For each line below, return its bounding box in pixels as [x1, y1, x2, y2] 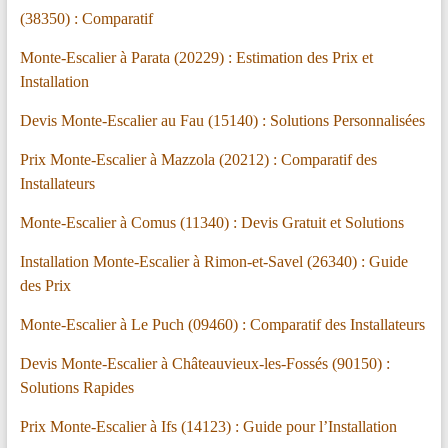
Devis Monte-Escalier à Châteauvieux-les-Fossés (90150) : [19, 355, 390, 373]
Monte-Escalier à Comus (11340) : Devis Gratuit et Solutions [19, 214, 404, 232]
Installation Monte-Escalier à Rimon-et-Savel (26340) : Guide [19, 253, 408, 271]
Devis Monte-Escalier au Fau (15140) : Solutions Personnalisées [19, 112, 425, 130]
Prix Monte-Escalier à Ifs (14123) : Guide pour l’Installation [19, 418, 397, 436]
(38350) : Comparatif [19, 10, 153, 28]
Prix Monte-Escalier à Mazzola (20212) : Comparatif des [19, 151, 377, 169]
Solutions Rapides [19, 379, 134, 397]
